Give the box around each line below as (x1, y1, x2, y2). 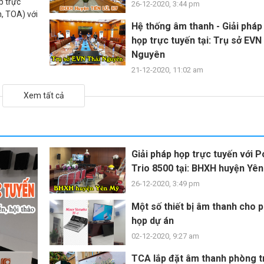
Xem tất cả (23, 91, 64, 101)
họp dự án (131, 214, 174, 226)
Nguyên (131, 49, 165, 61)
